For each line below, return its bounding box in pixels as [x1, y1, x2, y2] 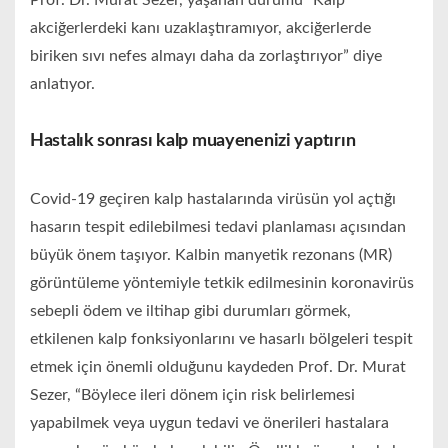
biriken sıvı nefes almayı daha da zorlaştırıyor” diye [30, 48, 382, 65]
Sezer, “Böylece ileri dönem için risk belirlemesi [30, 387, 355, 404]
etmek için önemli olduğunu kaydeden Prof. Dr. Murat [30, 359, 406, 376]
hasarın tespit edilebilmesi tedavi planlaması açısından [30, 219, 406, 236]
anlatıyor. [30, 76, 95, 93]
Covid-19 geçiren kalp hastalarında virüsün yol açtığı [30, 191, 396, 208]
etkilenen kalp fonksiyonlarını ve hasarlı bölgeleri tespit [30, 331, 413, 348]
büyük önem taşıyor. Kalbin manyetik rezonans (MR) [30, 247, 392, 264]
